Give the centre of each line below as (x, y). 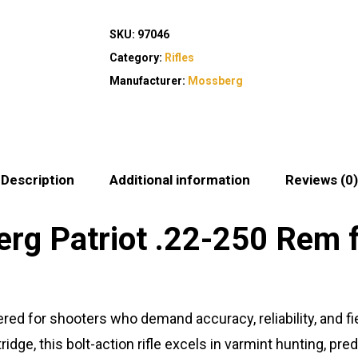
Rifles (179, 58)
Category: (137, 58)
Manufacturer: (148, 81)
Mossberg (215, 81)
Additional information (179, 180)
